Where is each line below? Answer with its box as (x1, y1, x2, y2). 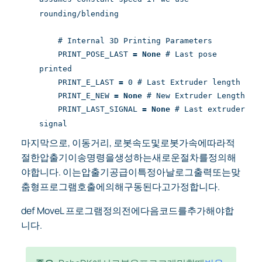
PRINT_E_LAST (39, 78, 119, 87)
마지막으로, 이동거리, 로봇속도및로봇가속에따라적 (21, 136, 235, 149)
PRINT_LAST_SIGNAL (39, 105, 143, 113)
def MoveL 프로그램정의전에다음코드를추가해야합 (21, 204, 234, 217)
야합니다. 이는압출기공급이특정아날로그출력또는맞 (21, 166, 240, 178)
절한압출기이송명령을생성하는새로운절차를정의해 (21, 151, 236, 164)
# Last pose (161, 50, 218, 58)
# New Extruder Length (142, 91, 246, 100)
